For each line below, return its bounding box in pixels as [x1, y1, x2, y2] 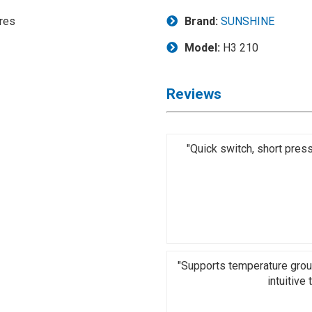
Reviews [166, 86, 221, 102]
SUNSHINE [221, 15, 274, 28]
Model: [185, 41, 220, 54]
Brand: [185, 15, 218, 28]
